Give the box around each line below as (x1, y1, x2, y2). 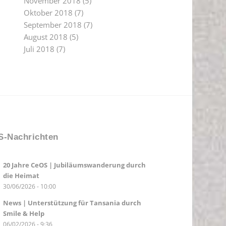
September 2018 (23, 20, 82, 30)
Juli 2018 (23, 44, 54, 54)
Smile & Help (3, 209, 44, 218)
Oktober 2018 (23, 8, 73, 18)
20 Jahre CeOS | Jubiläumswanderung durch (3, 160, 146, 170)
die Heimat (3, 171, 39, 181)
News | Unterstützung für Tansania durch (3, 198, 141, 208)
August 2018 (23, 32, 68, 42)
